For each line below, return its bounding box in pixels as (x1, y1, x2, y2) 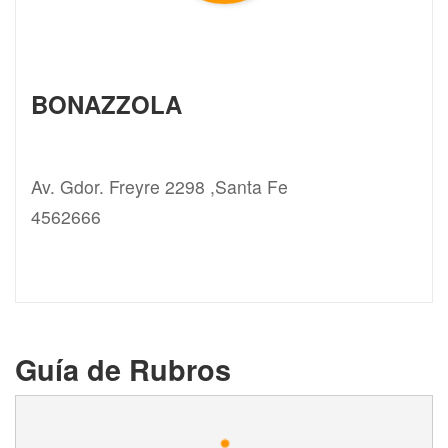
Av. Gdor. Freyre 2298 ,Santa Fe (31, 173, 288, 199)
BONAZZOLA (31, 86, 182, 121)
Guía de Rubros (15, 348, 231, 390)
